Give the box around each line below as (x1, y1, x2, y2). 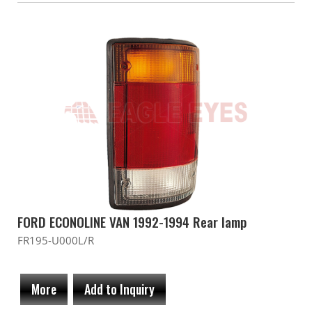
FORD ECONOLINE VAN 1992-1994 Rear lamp (17, 212, 247, 232)
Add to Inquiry (84, 280, 155, 298)
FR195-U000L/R (17, 233, 94, 247)
